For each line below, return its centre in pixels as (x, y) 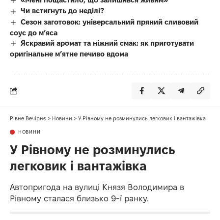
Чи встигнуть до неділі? (63, 11)
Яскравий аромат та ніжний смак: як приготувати (108, 43)
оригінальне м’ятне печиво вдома (69, 54)
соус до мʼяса (34, 32)
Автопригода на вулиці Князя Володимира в (97, 187)
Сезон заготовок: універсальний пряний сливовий (110, 22)
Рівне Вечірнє (28, 118)
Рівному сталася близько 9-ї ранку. (79, 198)
